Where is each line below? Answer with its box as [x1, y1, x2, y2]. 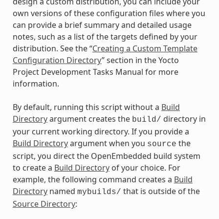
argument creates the [47, 113, 132, 124]
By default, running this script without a [12, 101, 161, 112]
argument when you [67, 137, 147, 149]
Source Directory [12, 198, 75, 209]
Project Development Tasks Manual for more [12, 66, 178, 77]
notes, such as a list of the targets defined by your [12, 31, 197, 42]
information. [12, 78, 59, 89]
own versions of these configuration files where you [12, 7, 205, 19]
